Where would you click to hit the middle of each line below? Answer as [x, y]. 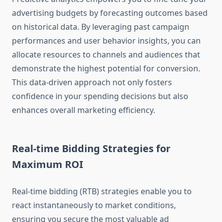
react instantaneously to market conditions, [94, 205]
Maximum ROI [48, 165]
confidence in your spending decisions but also [100, 96]
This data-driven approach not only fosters [92, 83]
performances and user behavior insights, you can [106, 41]
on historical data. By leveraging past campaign [101, 27]
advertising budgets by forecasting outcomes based [110, 13]
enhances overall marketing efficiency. [83, 110]
